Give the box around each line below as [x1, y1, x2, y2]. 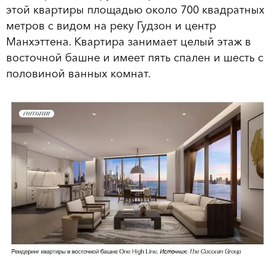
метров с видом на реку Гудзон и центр [6, 18, 216, 33]
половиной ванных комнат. [6, 66, 151, 80]
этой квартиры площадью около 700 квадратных [6, 2, 265, 17]
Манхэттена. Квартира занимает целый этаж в [6, 34, 251, 48]
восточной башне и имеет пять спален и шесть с [6, 50, 263, 64]
